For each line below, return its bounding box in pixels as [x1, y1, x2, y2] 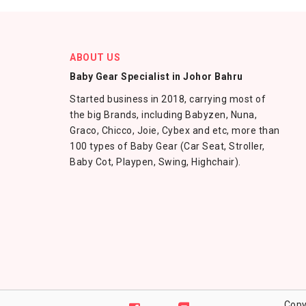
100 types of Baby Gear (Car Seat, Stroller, [70, 141, 265, 152]
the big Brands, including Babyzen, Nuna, [70, 109, 257, 120]
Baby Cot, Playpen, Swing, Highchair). [70, 156, 243, 167]
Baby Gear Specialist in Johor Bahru [70, 71, 243, 82]
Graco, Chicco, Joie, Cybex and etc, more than [70, 125, 280, 136]
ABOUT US [70, 52, 120, 63]
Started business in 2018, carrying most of [70, 94, 266, 105]
